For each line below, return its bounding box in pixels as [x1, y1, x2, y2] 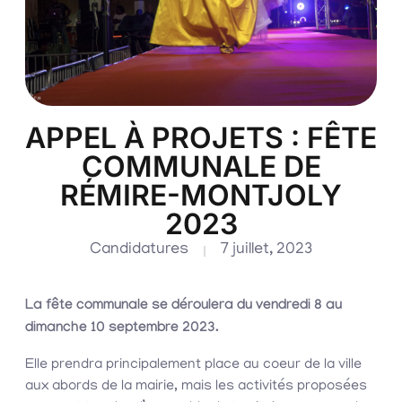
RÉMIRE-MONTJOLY [60, 178, 342, 214]
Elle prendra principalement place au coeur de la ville [25, 357, 362, 374]
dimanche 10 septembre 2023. [25, 320, 219, 338]
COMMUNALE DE [81, 149, 321, 185]
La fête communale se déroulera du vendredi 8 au [25, 298, 342, 316]
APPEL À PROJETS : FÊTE [25, 120, 377, 156]
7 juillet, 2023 [220, 241, 312, 260]
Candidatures [90, 241, 188, 260]
